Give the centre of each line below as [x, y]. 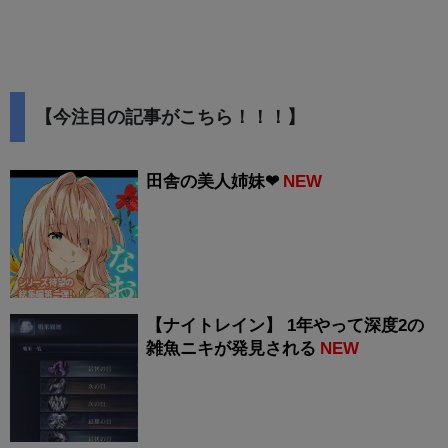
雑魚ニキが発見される [231, 349]
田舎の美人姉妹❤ [212, 182]
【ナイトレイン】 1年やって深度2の [285, 326]
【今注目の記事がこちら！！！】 [170, 117]
